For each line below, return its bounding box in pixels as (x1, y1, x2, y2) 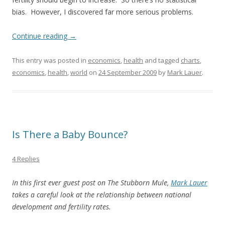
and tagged (143, 55, 181, 65)
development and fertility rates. (12, 201, 111, 211)
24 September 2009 (98, 67, 157, 77)
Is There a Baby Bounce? (12, 127, 128, 141)
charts (181, 55, 200, 65)
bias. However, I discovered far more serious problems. (12, 7, 193, 17)
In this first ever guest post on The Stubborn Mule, (12, 177, 171, 187)
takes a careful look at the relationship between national (12, 189, 191, 199)
